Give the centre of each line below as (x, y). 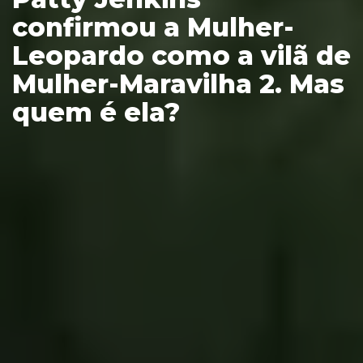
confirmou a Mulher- (153, 27)
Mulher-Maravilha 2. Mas (178, 83)
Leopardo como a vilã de (181, 55)
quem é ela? (96, 112)
